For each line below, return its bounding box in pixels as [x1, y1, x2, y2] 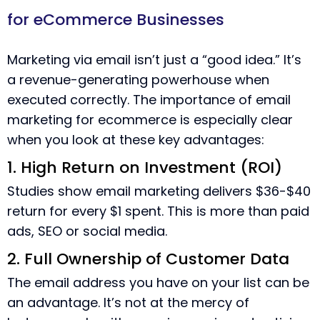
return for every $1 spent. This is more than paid [7, 202, 309, 220]
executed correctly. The [7, 91, 160, 109]
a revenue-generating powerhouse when [7, 71, 269, 89]
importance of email [160, 91, 291, 109]
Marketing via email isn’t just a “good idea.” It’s [7, 51, 301, 69]
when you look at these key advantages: [7, 131, 264, 149]
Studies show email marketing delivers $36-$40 [7, 182, 311, 200]
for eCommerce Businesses [7, 9, 224, 31]
